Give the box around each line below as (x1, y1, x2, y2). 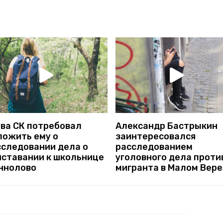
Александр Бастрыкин (115, 120, 218, 131)
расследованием (115, 141, 193, 152)
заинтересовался (115, 130, 196, 142)
